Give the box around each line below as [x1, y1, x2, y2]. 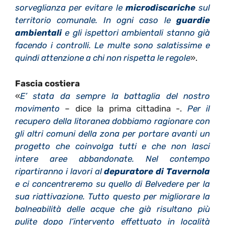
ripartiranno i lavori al [15, 166, 104, 176]
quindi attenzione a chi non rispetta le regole [15, 53, 190, 63]
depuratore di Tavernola [104, 166, 210, 176]
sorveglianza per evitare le [15, 3, 126, 13]
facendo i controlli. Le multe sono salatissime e [15, 40, 210, 51]
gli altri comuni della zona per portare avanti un [15, 128, 210, 139]
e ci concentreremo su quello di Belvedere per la [15, 178, 210, 189]
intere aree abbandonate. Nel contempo [15, 153, 210, 164]
